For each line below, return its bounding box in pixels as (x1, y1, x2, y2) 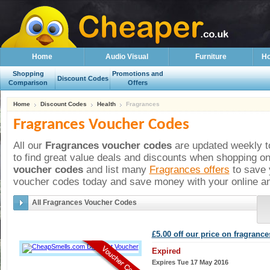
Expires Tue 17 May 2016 (151, 259, 228, 266)
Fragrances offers (149, 163, 230, 175)
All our (13, 139, 45, 151)
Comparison (8, 79, 48, 86)
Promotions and (112, 70, 163, 77)
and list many (83, 163, 149, 175)
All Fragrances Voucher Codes (31, 198, 137, 207)
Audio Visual (105, 52, 148, 61)
